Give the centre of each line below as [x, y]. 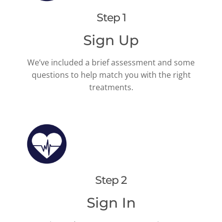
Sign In [111, 203]
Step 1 [111, 18]
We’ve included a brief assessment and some [111, 63]
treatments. [111, 87]
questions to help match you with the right [111, 75]
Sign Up [111, 40]
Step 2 [111, 180]
